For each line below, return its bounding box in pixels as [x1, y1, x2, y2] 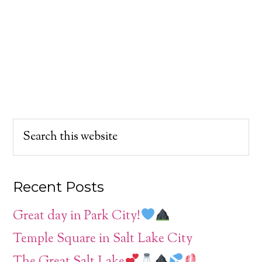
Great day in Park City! [13, 206, 141, 226]
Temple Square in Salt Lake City [13, 229, 193, 249]
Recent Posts [13, 178, 105, 195]
